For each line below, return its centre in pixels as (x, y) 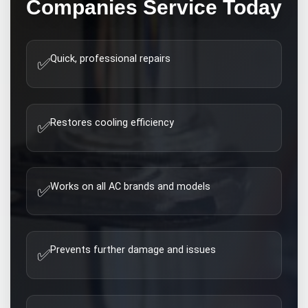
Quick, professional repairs (111, 59)
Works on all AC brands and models (131, 186)
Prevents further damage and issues (133, 250)
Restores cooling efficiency (112, 122)
